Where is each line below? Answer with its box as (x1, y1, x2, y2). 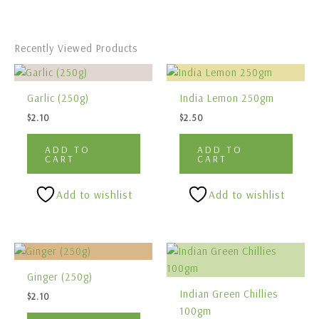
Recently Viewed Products (14, 41, 137, 56)
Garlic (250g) (26, 91, 89, 105)
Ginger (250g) (26, 270, 93, 284)
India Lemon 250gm (179, 91, 274, 105)
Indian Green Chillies (179, 287, 278, 301)
